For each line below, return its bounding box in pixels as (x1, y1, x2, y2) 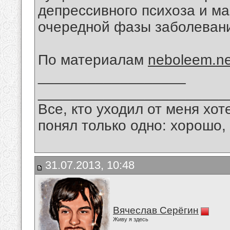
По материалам (38, 52, 148, 68)
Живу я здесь (113, 216, 148, 222)
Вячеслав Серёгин (113, 205, 199, 216)
